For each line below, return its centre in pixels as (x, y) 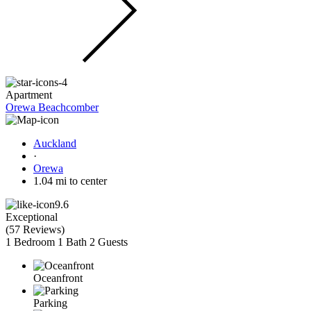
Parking (50, 303)
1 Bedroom (30, 242)
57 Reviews (35, 229)
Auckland (55, 143)
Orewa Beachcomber (52, 107)
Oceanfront (58, 278)
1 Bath (72, 242)
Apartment (29, 94)
